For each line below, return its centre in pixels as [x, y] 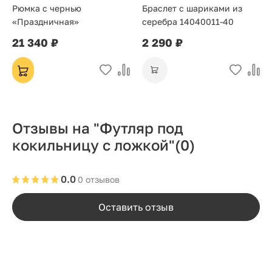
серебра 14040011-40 [188, 22]
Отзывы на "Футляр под [98, 128]
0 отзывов [99, 179]
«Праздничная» [46, 22]
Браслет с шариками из [192, 8]
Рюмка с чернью [47, 8]
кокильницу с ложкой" [93, 145]
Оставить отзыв [136, 207]
